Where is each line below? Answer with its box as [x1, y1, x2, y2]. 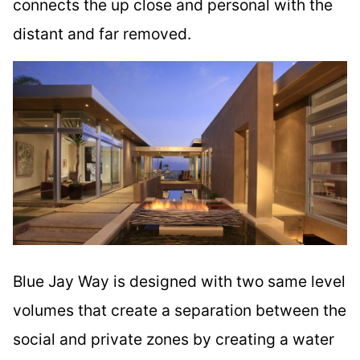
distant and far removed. [13, 23, 191, 43]
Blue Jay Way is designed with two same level [13, 271, 346, 291]
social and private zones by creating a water [13, 329, 334, 349]
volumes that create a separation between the [13, 300, 346, 320]
